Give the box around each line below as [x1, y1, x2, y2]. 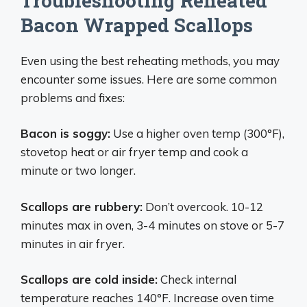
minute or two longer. [21, 163, 136, 177]
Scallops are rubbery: [21, 199, 143, 214]
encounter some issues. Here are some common [21, 71, 277, 86]
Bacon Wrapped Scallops [21, 12, 253, 38]
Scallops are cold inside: [21, 272, 158, 286]
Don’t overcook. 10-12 [143, 199, 263, 214]
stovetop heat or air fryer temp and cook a [21, 145, 248, 159]
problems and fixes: [21, 90, 125, 105]
